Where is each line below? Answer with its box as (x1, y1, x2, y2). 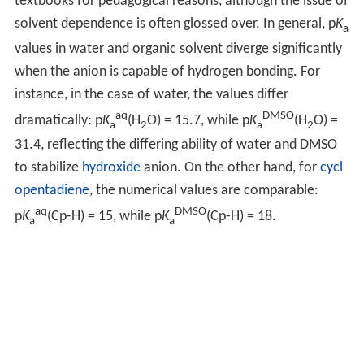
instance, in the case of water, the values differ (14, 86, 288, 102)
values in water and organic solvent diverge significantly (14, 41, 342, 57)
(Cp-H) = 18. (206, 209, 276, 225)
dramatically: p (14, 112, 102, 128)
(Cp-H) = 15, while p (46, 209, 162, 225)
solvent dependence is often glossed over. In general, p (14, 15, 336, 32)
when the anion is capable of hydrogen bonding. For (14, 63, 320, 80)
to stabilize (14, 160, 82, 176)
